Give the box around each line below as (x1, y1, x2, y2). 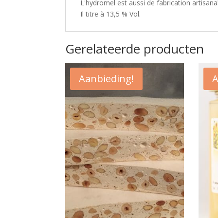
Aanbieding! (79, 72, 134, 86)
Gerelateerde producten (65, 40, 204, 58)
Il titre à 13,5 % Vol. (80, 9, 141, 19)
